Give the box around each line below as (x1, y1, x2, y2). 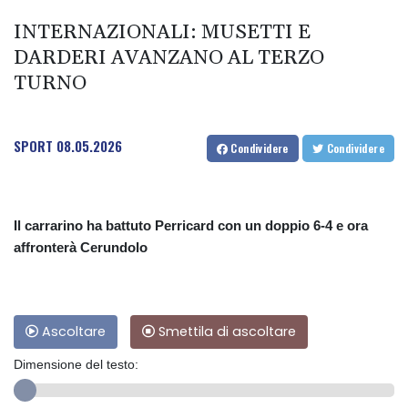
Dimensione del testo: (14, 356, 138, 372)
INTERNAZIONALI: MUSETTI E (14, 19, 311, 46)
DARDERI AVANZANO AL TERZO (14, 45, 324, 71)
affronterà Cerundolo (14, 239, 148, 255)
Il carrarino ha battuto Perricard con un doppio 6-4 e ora (14, 217, 368, 233)
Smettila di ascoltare (155, 321, 296, 341)
